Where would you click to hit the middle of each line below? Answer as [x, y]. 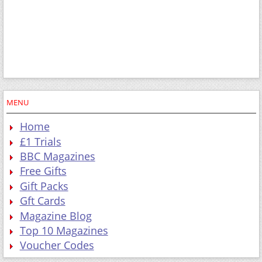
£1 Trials [40, 141]
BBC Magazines [57, 156]
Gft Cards [42, 201]
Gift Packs [44, 186]
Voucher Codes [57, 245]
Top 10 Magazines [64, 230]
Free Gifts [43, 171]
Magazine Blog [56, 216]
